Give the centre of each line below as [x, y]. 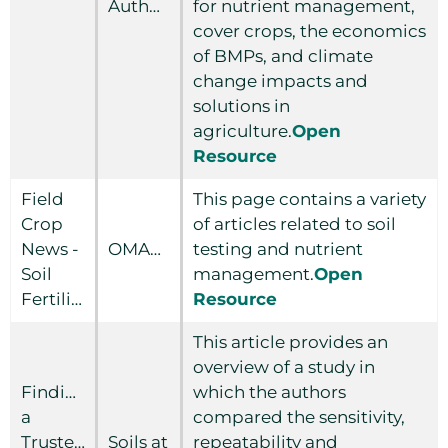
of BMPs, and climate [283, 55]
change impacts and [280, 80]
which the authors [269, 391]
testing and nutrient [278, 248]
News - [50, 248]
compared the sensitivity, [299, 416]
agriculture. [242, 130]
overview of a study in [284, 366]
